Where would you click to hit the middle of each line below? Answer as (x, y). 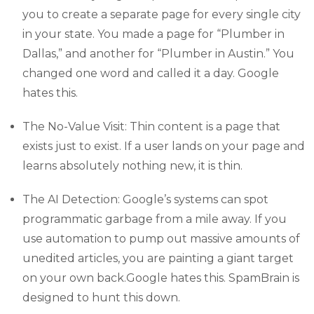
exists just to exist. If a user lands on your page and (164, 146)
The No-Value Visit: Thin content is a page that (151, 126)
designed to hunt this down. (101, 297)
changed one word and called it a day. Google (151, 73)
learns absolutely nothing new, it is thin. (132, 165)
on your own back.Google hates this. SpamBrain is (161, 278)
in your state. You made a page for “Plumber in (153, 34)
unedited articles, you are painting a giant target (158, 258)
